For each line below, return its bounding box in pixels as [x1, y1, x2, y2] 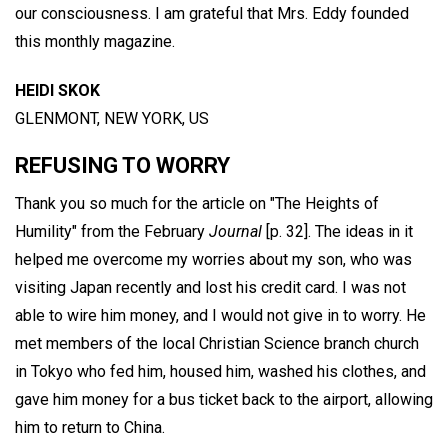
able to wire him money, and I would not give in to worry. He [15, 306, 426, 326]
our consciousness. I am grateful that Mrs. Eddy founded [15, 3, 409, 23]
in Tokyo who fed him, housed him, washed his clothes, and [15, 362, 426, 382]
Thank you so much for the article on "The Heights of [15, 194, 379, 214]
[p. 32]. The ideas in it [262, 222, 413, 242]
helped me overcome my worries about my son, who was [15, 250, 412, 270]
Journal [209, 222, 262, 242]
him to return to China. [15, 418, 165, 438]
